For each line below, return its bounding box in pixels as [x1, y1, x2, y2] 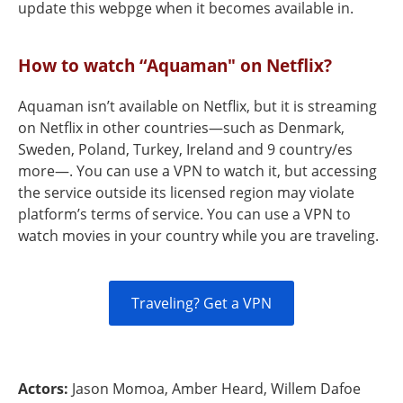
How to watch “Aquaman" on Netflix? [18, 53, 332, 77]
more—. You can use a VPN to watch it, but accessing [18, 161, 377, 181]
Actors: [18, 379, 72, 399]
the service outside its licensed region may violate [18, 183, 354, 202]
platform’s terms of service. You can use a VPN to [18, 204, 351, 224]
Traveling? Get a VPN [131, 293, 272, 313]
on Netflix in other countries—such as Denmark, [18, 118, 345, 138]
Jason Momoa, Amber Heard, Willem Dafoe [72, 379, 361, 399]
